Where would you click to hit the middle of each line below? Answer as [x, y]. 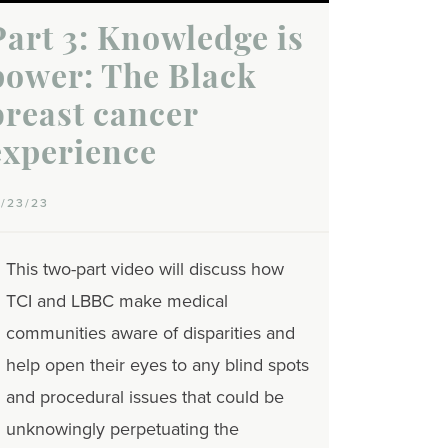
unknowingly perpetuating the [122, 429]
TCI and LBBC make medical [117, 301]
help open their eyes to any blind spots [157, 365]
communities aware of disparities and [150, 333]
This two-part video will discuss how [145, 269]
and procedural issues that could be [145, 397]
